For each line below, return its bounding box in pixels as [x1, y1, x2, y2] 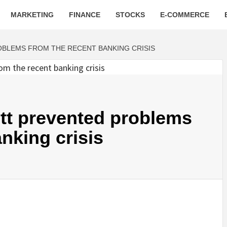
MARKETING [11, 11, 54, 19]
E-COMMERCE [160, 11, 209, 19]
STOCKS [116, 11, 145, 19]
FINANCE [69, 11, 100, 19]
